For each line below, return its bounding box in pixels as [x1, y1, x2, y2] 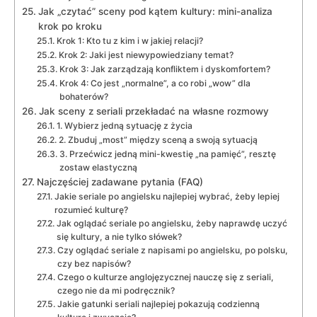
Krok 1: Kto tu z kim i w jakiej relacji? [56, 35, 203, 46]
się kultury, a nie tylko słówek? [56, 231, 182, 242]
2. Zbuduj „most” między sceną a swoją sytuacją [58, 134, 258, 145]
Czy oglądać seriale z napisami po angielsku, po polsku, [57, 244, 288, 255]
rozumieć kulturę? [54, 204, 128, 215]
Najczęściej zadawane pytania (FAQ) [36, 175, 203, 188]
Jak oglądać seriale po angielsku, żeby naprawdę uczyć [56, 217, 287, 229]
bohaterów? [59, 91, 108, 102]
